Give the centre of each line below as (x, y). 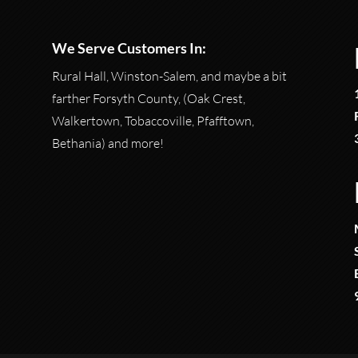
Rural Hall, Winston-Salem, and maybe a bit (169, 76)
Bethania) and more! (107, 143)
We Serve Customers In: (129, 48)
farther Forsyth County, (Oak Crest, (148, 99)
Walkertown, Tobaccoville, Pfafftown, (153, 121)
